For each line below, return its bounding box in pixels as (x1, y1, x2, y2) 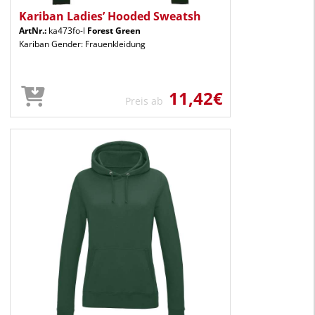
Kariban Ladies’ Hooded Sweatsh (19, 8, 201, 24)
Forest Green (87, 24, 141, 37)
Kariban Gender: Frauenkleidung (19, 37, 146, 50)
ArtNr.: (19, 24, 46, 37)
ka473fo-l (46, 24, 87, 37)
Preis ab (125, 94, 169, 108)
